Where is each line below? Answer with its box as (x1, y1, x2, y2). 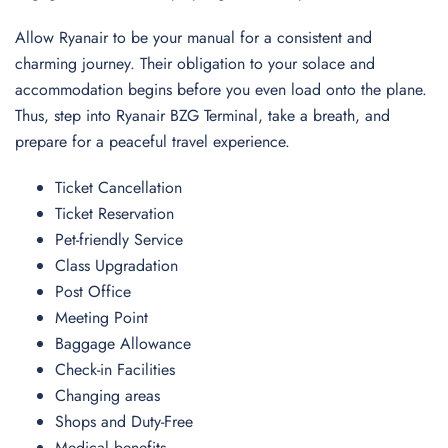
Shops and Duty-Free (55, 410, 203, 433)
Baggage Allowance (55, 332, 196, 355)
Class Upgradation (55, 254, 188, 277)
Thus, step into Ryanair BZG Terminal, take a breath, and (15, 104, 390, 127)
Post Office (55, 280, 141, 303)
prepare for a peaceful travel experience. (15, 130, 295, 153)
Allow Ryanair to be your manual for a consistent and (15, 26, 372, 49)
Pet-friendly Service (55, 228, 193, 251)
